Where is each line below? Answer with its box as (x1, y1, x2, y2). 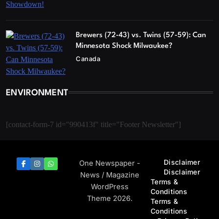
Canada (76, 55, 101, 63)
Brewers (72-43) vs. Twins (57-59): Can (76, 32, 206, 40)
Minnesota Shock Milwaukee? (76, 43, 173, 50)
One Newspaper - (79, 159, 140, 168)
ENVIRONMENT (6, 89, 69, 98)
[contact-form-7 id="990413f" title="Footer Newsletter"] (6, 120, 181, 129)
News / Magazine (80, 171, 139, 180)
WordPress (90, 182, 129, 192)
